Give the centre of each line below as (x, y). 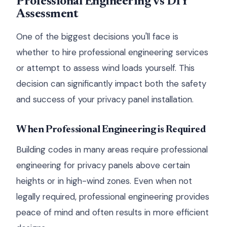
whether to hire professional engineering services (112, 52)
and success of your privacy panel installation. (105, 99)
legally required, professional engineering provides (113, 197)
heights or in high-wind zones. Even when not (104, 181)
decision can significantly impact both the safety (111, 84)
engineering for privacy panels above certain (103, 165)
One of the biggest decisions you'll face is (97, 36)
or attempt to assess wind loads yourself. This (105, 68)
